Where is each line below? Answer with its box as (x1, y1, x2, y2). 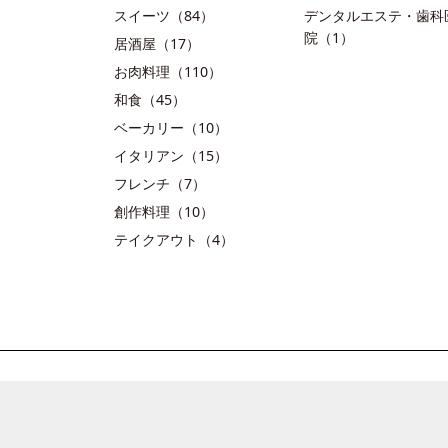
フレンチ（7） (114, 174, 206, 193)
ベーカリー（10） (114, 118, 228, 137)
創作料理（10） (114, 202, 214, 221)
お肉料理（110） (114, 62, 222, 81)
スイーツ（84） (114, 6, 214, 25)
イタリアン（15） (114, 146, 228, 165)
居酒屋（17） (114, 34, 200, 53)
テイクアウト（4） (114, 230, 234, 249)
